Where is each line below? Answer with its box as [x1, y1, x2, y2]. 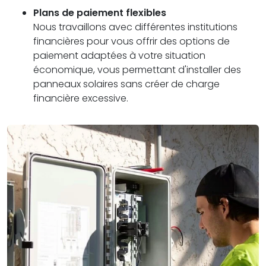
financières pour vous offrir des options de [33, 34, 230, 48]
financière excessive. [33, 91, 128, 105]
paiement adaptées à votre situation [33, 48, 205, 62]
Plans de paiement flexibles [33, 5, 166, 20]
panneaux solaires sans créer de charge [33, 77, 220, 91]
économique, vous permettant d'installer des [33, 62, 241, 77]
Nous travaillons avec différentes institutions [33, 20, 237, 34]
